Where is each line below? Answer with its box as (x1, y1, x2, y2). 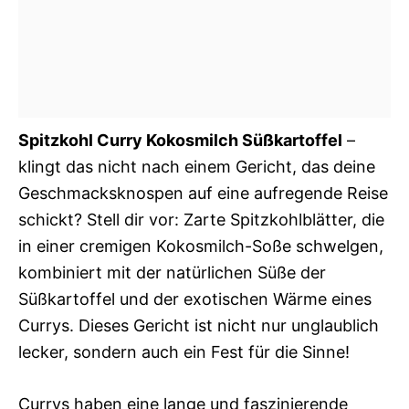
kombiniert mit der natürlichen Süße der (18, 263, 326, 282)
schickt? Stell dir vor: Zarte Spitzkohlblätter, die (18, 210, 384, 229)
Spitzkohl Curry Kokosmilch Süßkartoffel (18, 131, 342, 150)
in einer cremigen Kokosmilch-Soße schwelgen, (18, 236, 383, 256)
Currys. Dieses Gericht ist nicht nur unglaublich (18, 316, 379, 335)
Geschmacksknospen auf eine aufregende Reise (18, 184, 388, 203)
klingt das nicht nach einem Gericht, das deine (18, 157, 375, 176)
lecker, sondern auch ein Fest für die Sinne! (18, 342, 350, 362)
